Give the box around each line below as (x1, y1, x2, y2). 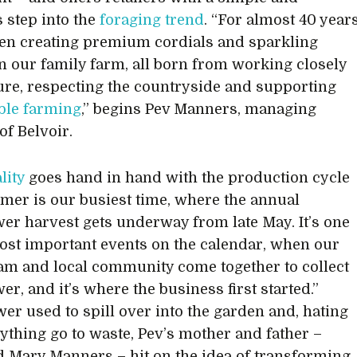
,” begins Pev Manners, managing (81, 101, 317, 117)
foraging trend (100, 12, 205, 28)
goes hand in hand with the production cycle (25, 170, 351, 186)
